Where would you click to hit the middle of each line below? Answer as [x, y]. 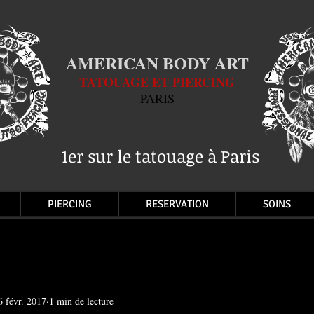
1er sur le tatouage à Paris [161, 156]
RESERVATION [177, 204]
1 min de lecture [81, 301]
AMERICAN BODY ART [157, 63]
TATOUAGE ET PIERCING [157, 82]
